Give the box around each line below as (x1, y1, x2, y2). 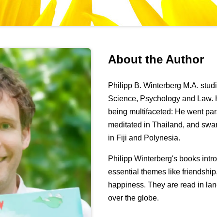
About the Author (108, 53, 204, 66)
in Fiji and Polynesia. (108, 134, 181, 142)
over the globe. (108, 194, 159, 202)
